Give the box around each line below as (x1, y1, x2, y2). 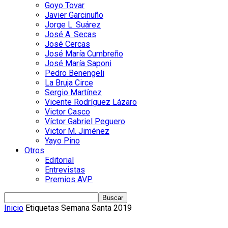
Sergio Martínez (45, 87, 102, 97)
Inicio (4, 203, 23, 213)
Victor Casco (45, 106, 90, 117)
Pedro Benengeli (45, 68, 104, 78)
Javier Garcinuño (45, 10, 103, 20)
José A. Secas (45, 29, 96, 39)
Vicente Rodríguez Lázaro (45, 97, 137, 107)
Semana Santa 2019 (61, 203, 132, 213)
